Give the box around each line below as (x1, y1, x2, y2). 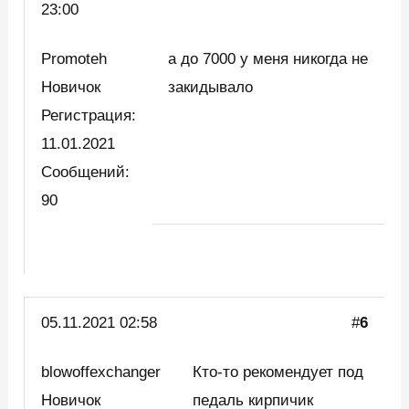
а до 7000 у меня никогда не (168, 49, 369, 68)
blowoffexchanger (41, 363, 162, 382)
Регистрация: (41, 106, 137, 124)
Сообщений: (41, 163, 131, 181)
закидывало (168, 78, 254, 96)
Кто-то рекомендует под (193, 363, 364, 382)
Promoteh (41, 49, 108, 68)
